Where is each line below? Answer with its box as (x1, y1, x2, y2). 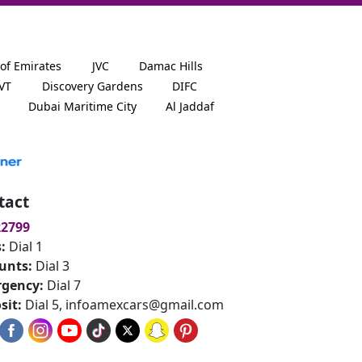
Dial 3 (36, 256, 69, 275)
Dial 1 (9, 237, 43, 255)
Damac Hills (139, 57, 203, 74)
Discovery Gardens (42, 78, 143, 95)
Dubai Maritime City (28, 99, 137, 115)
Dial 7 (47, 276, 81, 294)
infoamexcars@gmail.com (65, 295, 224, 314)
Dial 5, (25, 295, 65, 314)
